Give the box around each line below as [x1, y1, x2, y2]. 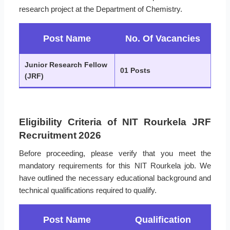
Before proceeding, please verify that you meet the [18, 148, 212, 158]
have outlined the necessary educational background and [18, 173, 212, 182]
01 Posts [120, 66, 150, 74]
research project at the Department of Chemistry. [18, 4, 182, 13]
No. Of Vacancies [125, 33, 200, 44]
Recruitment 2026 [18, 129, 101, 141]
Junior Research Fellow [25, 60, 107, 69]
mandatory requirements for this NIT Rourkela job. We [18, 161, 212, 170]
